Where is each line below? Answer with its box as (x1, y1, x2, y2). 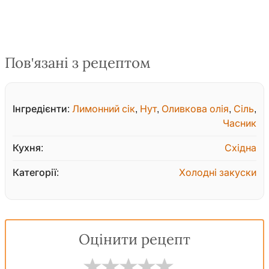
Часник (223, 118, 256, 129)
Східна (225, 143, 256, 154)
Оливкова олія (162, 104, 229, 115)
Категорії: (13, 168, 59, 178)
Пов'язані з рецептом (5, 55, 151, 71)
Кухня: (13, 143, 43, 154)
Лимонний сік (72, 104, 135, 115)
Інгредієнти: (13, 104, 70, 115)
